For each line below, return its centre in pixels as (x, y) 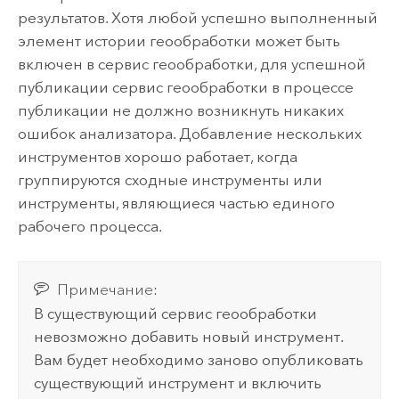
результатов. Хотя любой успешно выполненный (197, 18)
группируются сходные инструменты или (170, 180)
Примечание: (107, 289)
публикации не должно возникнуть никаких (180, 111)
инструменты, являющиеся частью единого (176, 204)
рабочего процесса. (90, 227)
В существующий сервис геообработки (176, 313)
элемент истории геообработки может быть (179, 41)
